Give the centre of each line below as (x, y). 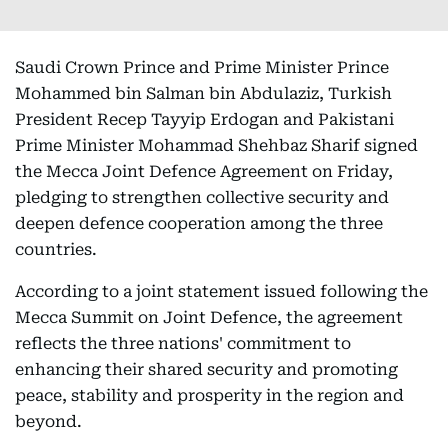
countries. (56, 249)
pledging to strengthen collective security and (202, 197)
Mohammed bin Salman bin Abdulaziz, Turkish (203, 93)
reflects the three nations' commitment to (183, 343)
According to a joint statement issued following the (221, 291)
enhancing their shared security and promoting (206, 369)
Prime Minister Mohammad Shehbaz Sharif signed (216, 145)
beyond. (48, 421)
